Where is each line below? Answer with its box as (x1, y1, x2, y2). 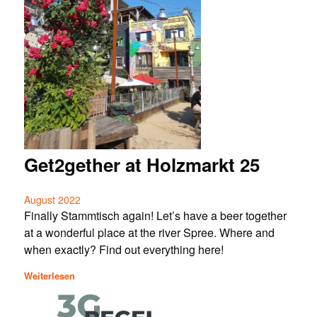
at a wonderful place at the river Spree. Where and (23, 224, 275, 241)
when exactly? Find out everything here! (23, 241, 224, 258)
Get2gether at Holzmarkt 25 (23, 151, 260, 178)
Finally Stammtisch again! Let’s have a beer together (23, 207, 287, 224)
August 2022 (23, 192, 81, 207)
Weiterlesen (23, 268, 75, 282)
